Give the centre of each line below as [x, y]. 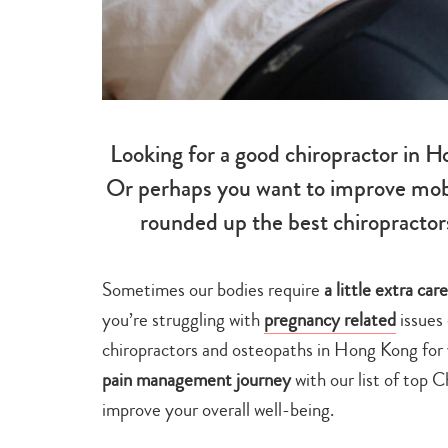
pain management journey [196, 379]
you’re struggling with [183, 319]
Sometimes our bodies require [213, 289]
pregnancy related [330, 319]
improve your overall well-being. [218, 409]
